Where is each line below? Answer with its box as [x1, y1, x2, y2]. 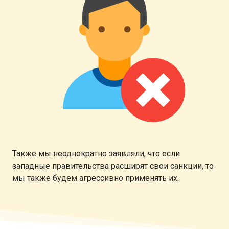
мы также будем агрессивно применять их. [12, 173, 179, 183]
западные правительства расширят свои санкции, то [12, 161, 214, 171]
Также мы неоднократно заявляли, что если [12, 148, 180, 158]
